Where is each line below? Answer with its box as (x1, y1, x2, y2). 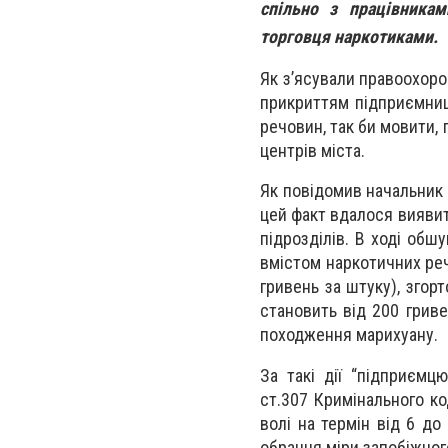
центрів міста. (260, 140, 365, 162)
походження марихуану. (260, 324, 438, 346)
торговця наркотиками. (260, 26, 438, 47)
